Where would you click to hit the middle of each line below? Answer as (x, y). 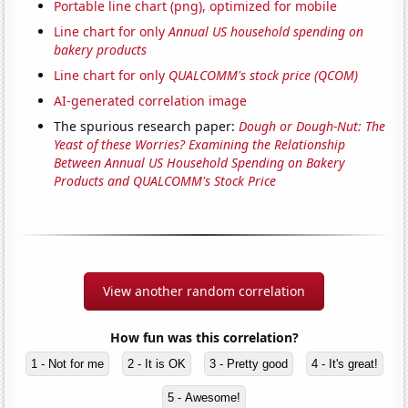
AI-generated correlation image (151, 100)
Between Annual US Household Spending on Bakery (200, 162)
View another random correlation (204, 291)
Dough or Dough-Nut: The (312, 126)
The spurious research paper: (147, 126)
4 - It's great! (344, 363)
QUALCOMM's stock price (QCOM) (264, 75)
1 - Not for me (67, 363)
